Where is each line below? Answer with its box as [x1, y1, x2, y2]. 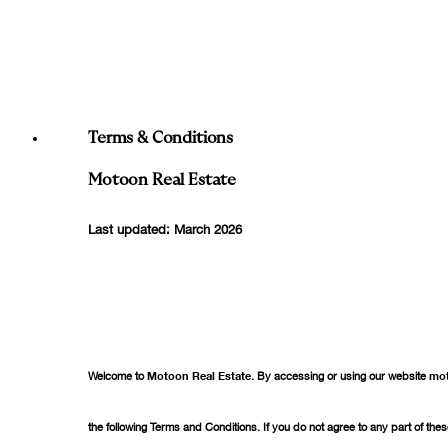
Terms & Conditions [88, 130, 234, 146]
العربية [16, 91, 52, 106]
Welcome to [88, 364, 147, 385]
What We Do [48, 35, 144, 51]
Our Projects [48, 53, 142, 69]
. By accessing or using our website [251, 364, 429, 385]
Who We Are [48, 17, 142, 33]
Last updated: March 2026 [88, 215, 242, 241]
